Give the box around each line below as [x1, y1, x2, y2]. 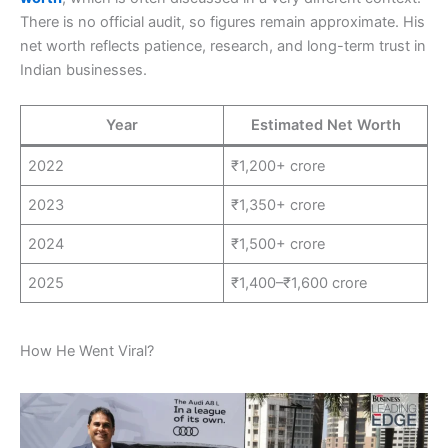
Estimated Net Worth [250, 115, 401, 134]
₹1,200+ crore [231, 156, 326, 175]
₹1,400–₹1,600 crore [231, 273, 368, 292]
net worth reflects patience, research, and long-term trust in [20, 36, 426, 55]
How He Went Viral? [20, 342, 154, 361]
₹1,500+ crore [231, 234, 326, 253]
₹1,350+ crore [231, 195, 326, 214]
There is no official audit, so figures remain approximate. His [20, 12, 425, 31]
